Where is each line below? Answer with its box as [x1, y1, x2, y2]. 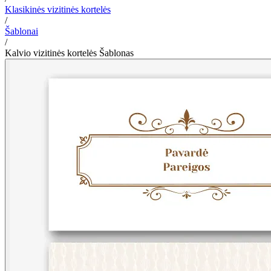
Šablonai [5, 25, 38, 36]
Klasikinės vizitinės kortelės [5, 4, 111, 15]
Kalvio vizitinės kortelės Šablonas [5, 47, 134, 58]
